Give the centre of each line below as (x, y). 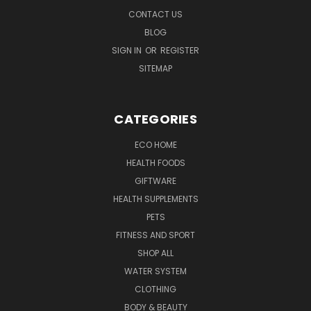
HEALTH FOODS (155, 162)
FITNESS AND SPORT (155, 235)
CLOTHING (155, 289)
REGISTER (180, 50)
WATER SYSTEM (155, 271)
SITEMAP (155, 68)
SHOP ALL (155, 253)
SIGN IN (128, 50)
